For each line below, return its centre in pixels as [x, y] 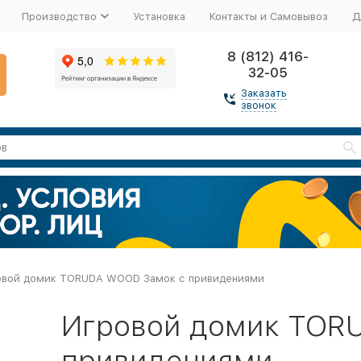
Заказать [263, 93]
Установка [159, 16]
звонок [258, 105]
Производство [59, 16]
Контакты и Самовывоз [268, 16]
